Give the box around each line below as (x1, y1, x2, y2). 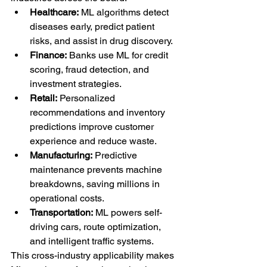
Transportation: (30, 207, 93, 219)
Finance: (30, 49, 67, 61)
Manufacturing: (30, 150, 92, 162)
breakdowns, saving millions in (30, 178, 162, 190)
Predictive (92, 150, 139, 162)
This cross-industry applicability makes (11, 250, 176, 262)
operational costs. (30, 193, 104, 204)
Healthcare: (30, 7, 79, 18)
